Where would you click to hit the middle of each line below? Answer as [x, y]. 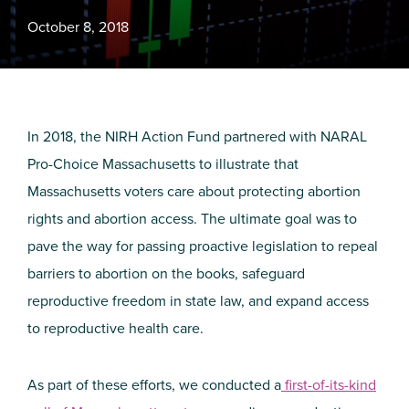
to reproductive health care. [115, 328]
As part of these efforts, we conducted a [154, 385]
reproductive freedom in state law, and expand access [198, 301]
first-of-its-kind [329, 385]
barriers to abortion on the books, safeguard [166, 273]
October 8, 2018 [78, 27]
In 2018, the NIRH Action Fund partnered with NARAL [197, 136]
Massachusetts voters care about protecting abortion [194, 191]
